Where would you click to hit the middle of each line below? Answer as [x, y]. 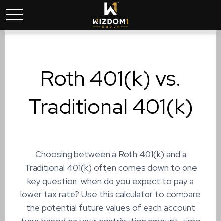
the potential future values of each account [110, 207]
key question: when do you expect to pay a [110, 181]
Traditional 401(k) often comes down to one [110, 167]
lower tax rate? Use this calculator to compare [110, 194]
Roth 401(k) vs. [110, 78]
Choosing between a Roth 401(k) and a [110, 154]
